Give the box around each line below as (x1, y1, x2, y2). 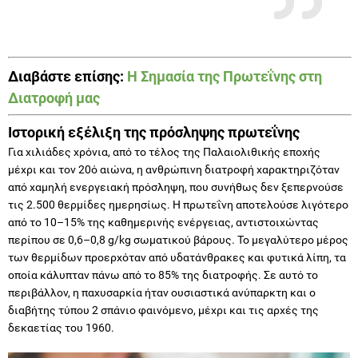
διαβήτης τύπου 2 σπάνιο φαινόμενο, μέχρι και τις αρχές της (8, 303, 319, 316)
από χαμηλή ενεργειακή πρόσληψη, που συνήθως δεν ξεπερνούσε (8, 180, 344, 193)
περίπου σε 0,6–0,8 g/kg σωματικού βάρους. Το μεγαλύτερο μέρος (8, 233, 348, 246)
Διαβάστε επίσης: (8, 67, 127, 85)
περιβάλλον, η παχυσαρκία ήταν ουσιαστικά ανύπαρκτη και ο (8, 285, 316, 299)
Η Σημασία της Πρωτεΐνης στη (127, 67, 322, 85)
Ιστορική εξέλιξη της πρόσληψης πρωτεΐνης (8, 123, 300, 141)
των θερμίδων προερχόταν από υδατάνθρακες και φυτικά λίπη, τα (8, 250, 346, 264)
